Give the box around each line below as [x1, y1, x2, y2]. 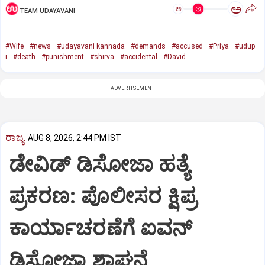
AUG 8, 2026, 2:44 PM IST [28, 133, 121, 143]
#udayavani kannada [57, 42, 125, 51]
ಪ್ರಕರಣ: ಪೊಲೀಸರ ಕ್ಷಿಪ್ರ [9, 183, 196, 209]
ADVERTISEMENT [110, 85, 155, 92]
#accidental [120, 53, 157, 62]
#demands [131, 42, 166, 51]
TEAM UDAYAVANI [20, 7, 75, 15]
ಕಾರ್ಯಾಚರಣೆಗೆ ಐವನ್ [9, 215, 192, 241]
